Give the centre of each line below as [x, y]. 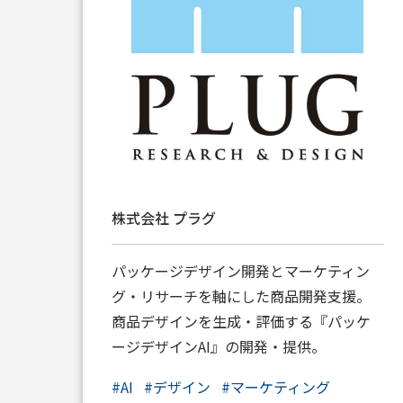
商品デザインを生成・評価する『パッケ [241, 322]
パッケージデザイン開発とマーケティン [241, 271]
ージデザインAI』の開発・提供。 [219, 347]
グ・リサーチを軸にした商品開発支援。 [241, 296]
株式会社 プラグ [164, 218]
